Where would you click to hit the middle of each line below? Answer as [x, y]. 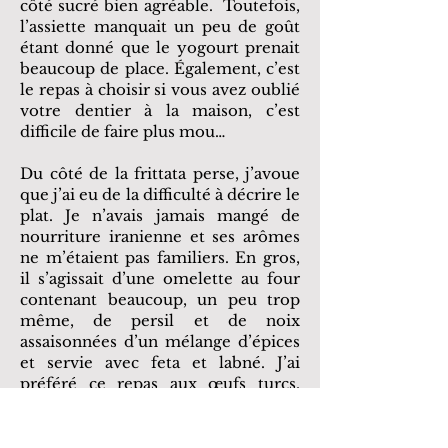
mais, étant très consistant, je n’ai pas [160, 404]
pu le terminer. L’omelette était [160, 425]
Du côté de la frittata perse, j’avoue [160, 173]
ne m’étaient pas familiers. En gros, [160, 257]
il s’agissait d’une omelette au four [160, 278]
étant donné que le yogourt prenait [160, 47]
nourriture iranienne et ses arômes [160, 236]
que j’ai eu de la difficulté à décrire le [160, 194]
